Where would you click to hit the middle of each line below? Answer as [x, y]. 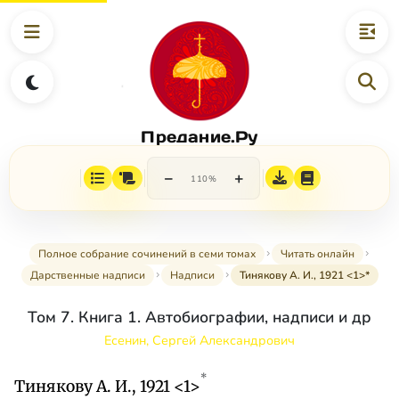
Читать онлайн [317, 254]
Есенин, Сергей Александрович [199, 341]
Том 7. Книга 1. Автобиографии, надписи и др [199, 318]
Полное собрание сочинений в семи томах [147, 254]
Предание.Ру [199, 136]
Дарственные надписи [87, 276]
